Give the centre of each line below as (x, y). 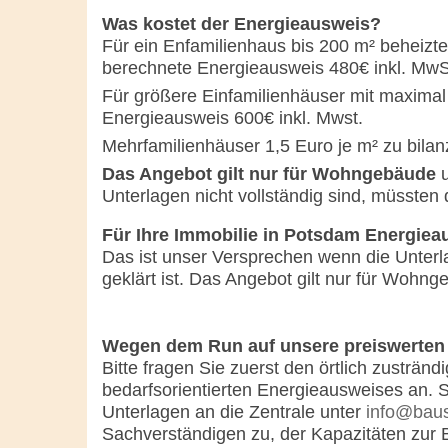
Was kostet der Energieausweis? (241, 23)
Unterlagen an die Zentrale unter (234, 411)
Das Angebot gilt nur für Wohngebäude (269, 173)
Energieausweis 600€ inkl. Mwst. (232, 117)
